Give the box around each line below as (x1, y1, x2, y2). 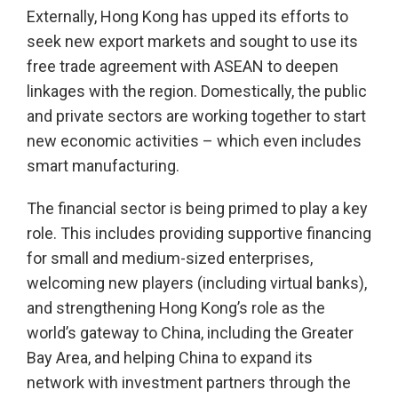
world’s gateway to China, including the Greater (27, 323, 354, 343)
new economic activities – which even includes (27, 131, 362, 151)
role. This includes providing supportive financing (27, 224, 371, 243)
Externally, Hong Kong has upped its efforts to (27, 7, 348, 27)
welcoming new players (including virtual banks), (27, 274, 367, 293)
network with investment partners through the (27, 373, 351, 393)
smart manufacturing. (27, 156, 179, 176)
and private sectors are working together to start (27, 107, 366, 126)
